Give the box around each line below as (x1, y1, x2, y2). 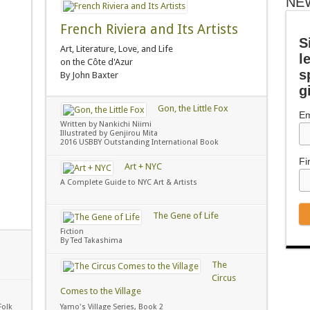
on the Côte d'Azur (60, 57, 133, 67)
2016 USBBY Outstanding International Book (60, 138, 219, 147)
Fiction (60, 227, 84, 236)
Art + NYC (124, 161, 162, 172)
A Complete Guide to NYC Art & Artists (60, 178, 197, 187)
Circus (211, 273, 236, 283)
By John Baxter (60, 70, 118, 80)
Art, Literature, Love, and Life (60, 44, 173, 54)
